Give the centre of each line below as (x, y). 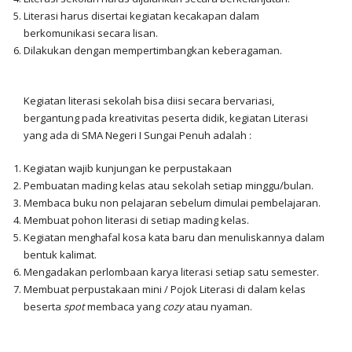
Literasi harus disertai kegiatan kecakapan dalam (141, 16)
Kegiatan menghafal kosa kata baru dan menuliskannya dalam (174, 237)
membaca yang (124, 306)
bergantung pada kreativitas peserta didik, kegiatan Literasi (166, 118)
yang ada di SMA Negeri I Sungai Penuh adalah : (137, 135)
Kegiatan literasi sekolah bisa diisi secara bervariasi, (149, 101)
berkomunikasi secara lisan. (91, 33)
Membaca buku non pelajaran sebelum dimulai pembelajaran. (172, 203)
